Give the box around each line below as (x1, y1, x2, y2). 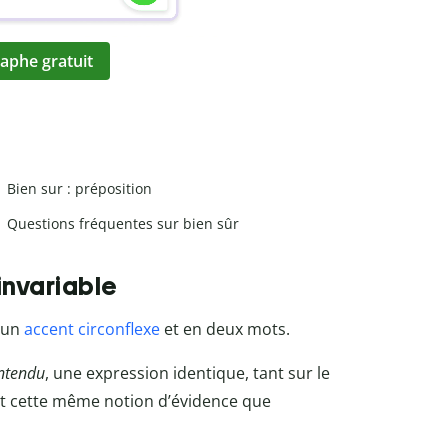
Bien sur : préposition (7, 178, 152, 198)
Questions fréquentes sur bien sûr (7, 213, 239, 233)
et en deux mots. (160, 318, 290, 341)
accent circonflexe (24, 318, 160, 341)
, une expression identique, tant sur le (45, 362, 330, 385)
